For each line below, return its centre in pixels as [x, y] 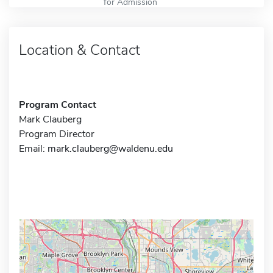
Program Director [57, 134]
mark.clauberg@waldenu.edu [110, 148]
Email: [33, 148]
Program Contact [58, 105]
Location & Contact [80, 50]
